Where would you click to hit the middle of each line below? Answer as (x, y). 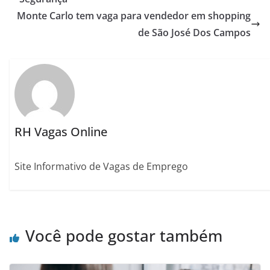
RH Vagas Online (61, 132)
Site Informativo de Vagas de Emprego (102, 167)
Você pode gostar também (124, 235)
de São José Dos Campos (194, 33)
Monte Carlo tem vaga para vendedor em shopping (134, 16)
